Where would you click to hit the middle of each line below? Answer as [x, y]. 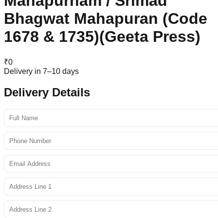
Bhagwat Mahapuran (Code [106, 19]
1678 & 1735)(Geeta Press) [102, 37]
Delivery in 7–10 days [41, 71]
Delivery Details [47, 92]
